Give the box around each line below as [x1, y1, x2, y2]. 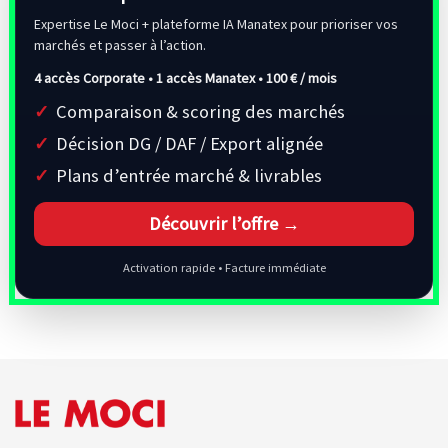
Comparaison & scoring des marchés [56, 99, 345, 123]
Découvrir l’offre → [148, 211, 300, 235]
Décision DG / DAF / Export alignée [56, 131, 323, 155]
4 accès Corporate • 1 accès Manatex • [34, 68, 266, 87]
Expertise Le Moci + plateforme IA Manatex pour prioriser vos [34, 14, 398, 33]
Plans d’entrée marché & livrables [56, 163, 322, 187]
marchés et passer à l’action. [34, 35, 206, 54]
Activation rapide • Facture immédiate [122, 259, 326, 275]
